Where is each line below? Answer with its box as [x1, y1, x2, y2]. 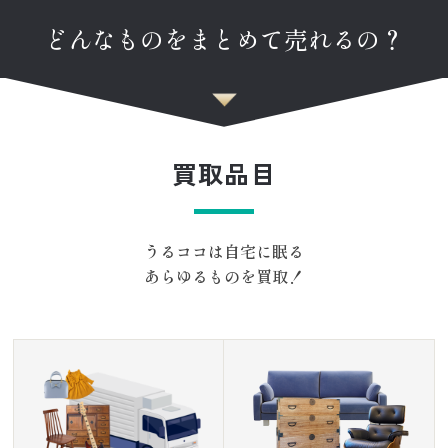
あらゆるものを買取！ [144, 263, 304, 288]
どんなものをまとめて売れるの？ [44, 20, 404, 56]
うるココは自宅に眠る [144, 238, 304, 263]
